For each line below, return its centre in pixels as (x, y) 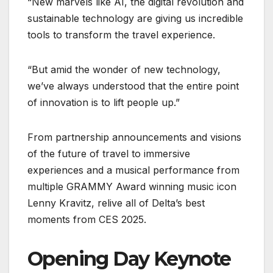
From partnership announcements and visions (134, 137)
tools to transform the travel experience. (121, 35)
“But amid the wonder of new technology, (124, 70)
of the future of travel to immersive (109, 154)
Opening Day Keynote (129, 259)
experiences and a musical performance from (133, 170)
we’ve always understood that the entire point (133, 86)
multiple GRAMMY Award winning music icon (132, 187)
